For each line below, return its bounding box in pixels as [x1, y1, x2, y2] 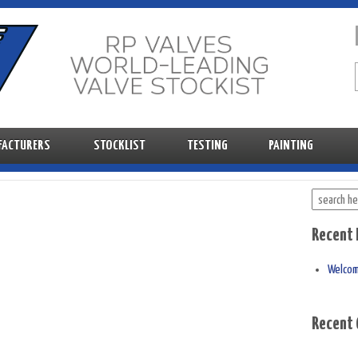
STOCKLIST [93, 139, 145, 153]
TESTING [186, 139, 228, 153]
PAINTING [268, 139, 313, 153]
